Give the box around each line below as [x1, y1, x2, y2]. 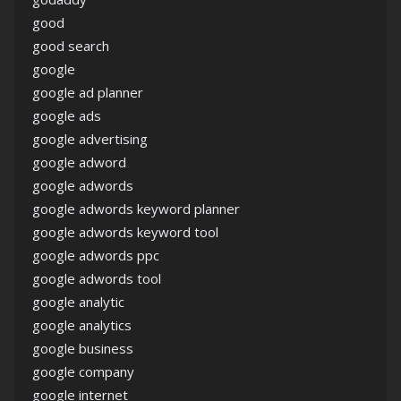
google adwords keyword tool [32, 223, 218, 241]
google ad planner [32, 83, 143, 101]
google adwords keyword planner [32, 200, 240, 218]
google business [32, 339, 133, 357]
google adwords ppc [32, 246, 159, 264]
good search [32, 37, 109, 55]
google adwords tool [32, 269, 161, 287]
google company [32, 363, 134, 380]
